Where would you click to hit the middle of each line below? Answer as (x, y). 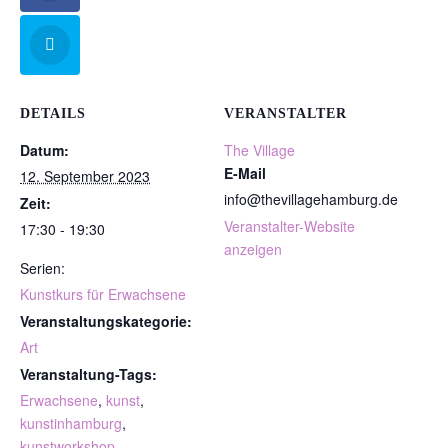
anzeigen (253, 249)
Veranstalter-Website (289, 226)
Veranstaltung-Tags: (88, 374)
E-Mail (245, 173)
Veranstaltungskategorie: (106, 321)
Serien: (42, 268)
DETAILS (53, 114)
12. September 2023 (85, 176)
